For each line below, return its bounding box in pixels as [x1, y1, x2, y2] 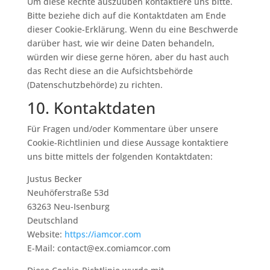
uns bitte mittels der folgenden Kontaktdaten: [27, 151, 213, 162]
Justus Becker [27, 173, 82, 184]
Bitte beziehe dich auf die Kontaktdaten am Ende [27, 10, 226, 21]
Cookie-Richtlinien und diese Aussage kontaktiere [27, 137, 228, 148]
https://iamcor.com [64, 228, 141, 240]
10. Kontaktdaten [27, 97, 155, 119]
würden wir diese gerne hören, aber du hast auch [27, 51, 229, 63]
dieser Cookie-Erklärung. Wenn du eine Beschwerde [27, 24, 238, 35]
